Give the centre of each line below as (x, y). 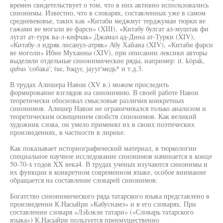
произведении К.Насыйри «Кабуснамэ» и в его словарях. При (103, 204)
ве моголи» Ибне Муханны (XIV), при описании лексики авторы (109, 53)
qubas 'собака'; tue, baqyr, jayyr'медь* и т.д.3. (77, 68)
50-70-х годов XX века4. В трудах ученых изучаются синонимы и (109, 164)
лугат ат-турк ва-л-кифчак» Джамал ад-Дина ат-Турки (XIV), (103, 37)
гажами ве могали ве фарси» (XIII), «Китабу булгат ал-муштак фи (109, 29)
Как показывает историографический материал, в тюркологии (103, 148)
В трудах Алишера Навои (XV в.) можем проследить (89, 84)
